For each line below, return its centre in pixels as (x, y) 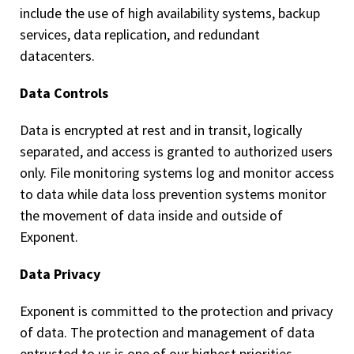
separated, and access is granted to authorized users (176, 151)
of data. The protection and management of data (167, 332)
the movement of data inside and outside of (151, 215)
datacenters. (57, 56)
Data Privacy (60, 274)
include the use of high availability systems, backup (170, 13)
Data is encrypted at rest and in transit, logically (161, 130)
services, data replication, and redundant (140, 34)
